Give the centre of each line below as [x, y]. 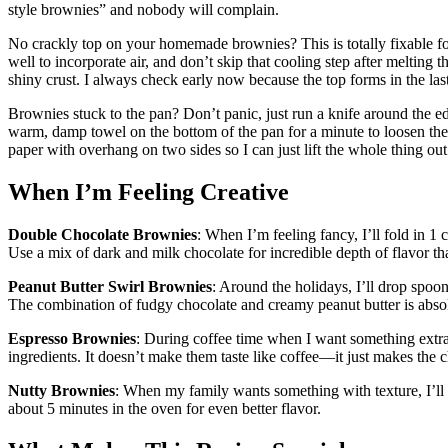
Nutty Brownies [61, 390]
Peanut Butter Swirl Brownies [110, 286]
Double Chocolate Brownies [102, 234]
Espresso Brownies [72, 338]
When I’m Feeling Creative [148, 191]
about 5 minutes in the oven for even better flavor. [164, 408]
